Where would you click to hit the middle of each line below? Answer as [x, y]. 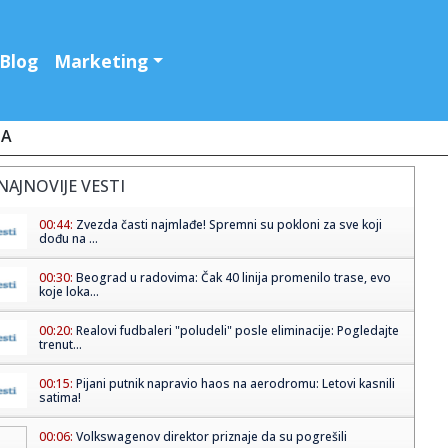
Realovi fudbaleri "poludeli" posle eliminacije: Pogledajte [237, 331]
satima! [59, 398]
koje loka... [68, 292]
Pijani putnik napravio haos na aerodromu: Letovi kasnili [235, 384]
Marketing [101, 60]
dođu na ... [68, 239]
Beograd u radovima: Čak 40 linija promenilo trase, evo [233, 278]
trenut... [60, 345]
